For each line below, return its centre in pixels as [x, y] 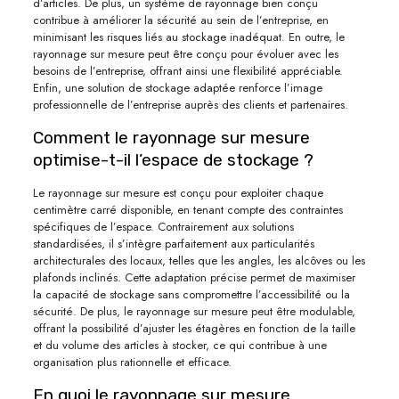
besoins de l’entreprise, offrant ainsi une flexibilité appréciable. [187, 70]
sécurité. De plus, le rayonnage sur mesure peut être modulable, [194, 311]
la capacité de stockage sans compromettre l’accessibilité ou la [191, 294]
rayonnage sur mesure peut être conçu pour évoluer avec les [185, 53]
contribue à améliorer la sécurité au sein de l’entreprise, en [180, 20]
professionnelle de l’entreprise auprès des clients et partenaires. [190, 104]
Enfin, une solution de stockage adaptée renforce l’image [177, 87]
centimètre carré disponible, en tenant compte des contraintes [187, 209]
